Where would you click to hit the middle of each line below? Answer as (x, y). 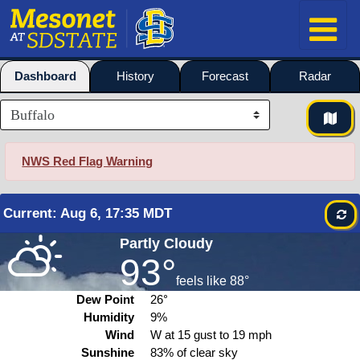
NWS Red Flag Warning (88, 161)
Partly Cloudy (167, 243)
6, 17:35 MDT (129, 213)
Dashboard (45, 76)
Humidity (109, 317)
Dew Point (106, 299)
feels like (202, 281)
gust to (211, 335)
